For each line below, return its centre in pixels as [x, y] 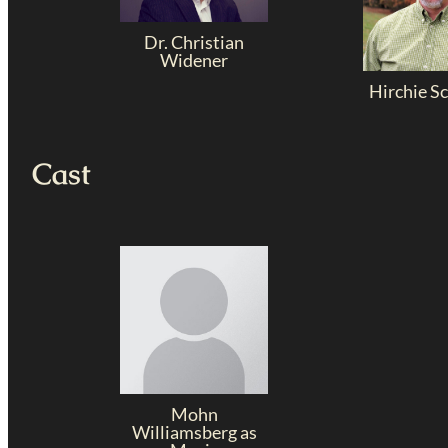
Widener [194, 59]
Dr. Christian [194, 41]
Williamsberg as [194, 431]
